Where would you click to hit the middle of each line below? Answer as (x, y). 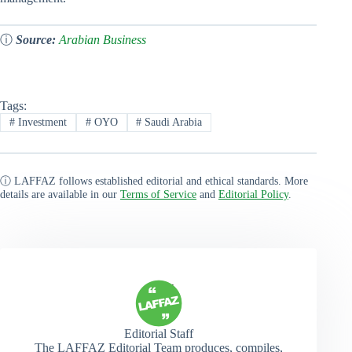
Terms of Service (158, 195)
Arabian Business (103, 39)
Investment (40, 123)
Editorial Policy (253, 195)
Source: (36, 39)
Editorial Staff (158, 334)
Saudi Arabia (172, 123)
